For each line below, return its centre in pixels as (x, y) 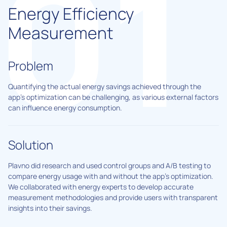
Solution (31, 144)
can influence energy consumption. (65, 107)
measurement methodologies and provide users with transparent (113, 197)
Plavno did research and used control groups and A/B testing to (109, 165)
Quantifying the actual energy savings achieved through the (105, 86)
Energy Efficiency (71, 13)
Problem (31, 65)
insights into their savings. (50, 208)
